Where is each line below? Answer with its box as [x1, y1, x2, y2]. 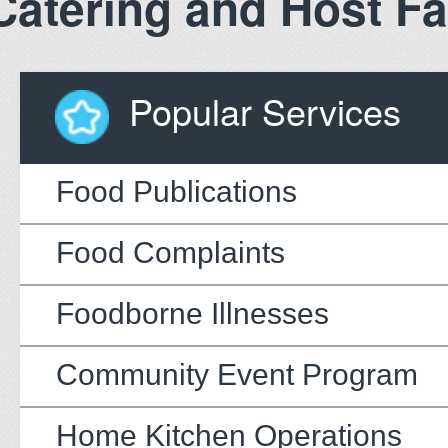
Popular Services [129, 84, 401, 136]
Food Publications [56, 174, 297, 208]
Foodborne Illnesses [56, 296, 329, 330]
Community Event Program [56, 357, 418, 391]
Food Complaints [56, 235, 285, 269]
